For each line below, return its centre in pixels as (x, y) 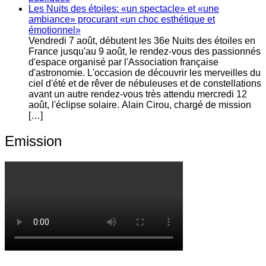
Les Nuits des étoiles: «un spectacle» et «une (124, 9)
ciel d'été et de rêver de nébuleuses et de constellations (145, 84)
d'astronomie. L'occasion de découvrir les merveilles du (145, 73)
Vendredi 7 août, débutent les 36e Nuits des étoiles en (142, 41)
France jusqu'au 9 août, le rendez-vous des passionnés (145, 52)
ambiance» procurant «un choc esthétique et (122, 20)
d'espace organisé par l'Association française (123, 62)
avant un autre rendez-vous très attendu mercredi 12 (138, 94)
